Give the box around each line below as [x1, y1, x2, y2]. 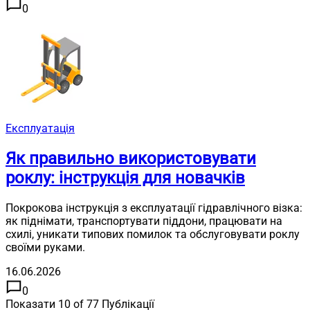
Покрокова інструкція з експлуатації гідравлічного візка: [6, 201, 302, 215]
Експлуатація [6, 122, 75, 136]
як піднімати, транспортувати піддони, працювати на [6, 215, 282, 228]
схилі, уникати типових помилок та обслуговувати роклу [6, 228, 300, 241]
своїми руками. [6, 241, 85, 255]
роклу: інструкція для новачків [6, 168, 245, 188]
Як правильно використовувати [6, 149, 256, 169]
